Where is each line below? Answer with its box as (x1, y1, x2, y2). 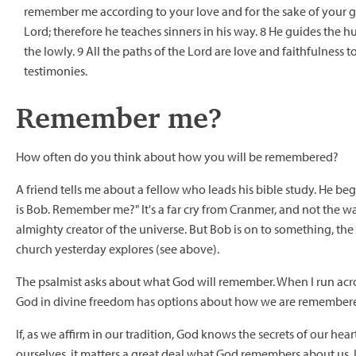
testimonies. (24, 63, 87, 79)
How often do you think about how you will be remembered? (16, 149, 339, 164)
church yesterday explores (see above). (16, 241, 219, 257)
